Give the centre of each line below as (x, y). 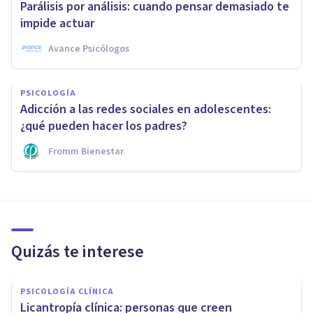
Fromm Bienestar (86, 151)
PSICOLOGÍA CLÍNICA (67, 291)
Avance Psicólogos (89, 49)
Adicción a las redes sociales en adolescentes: (146, 109)
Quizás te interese (78, 252)
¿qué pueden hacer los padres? (104, 126)
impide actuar (57, 23)
